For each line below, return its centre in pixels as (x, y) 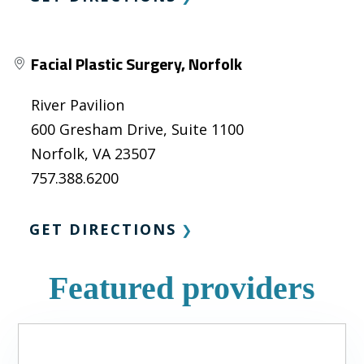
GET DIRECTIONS (103, 230)
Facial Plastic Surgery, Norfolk (137, 64)
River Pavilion (78, 105)
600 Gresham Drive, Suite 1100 (138, 129)
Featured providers (182, 288)
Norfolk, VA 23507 (93, 154)
